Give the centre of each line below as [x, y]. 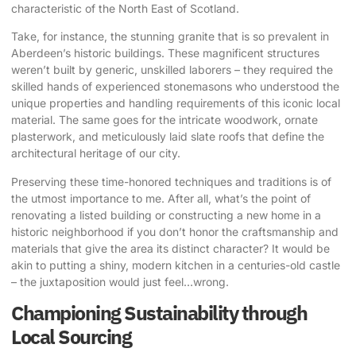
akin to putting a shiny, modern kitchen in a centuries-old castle [176, 265]
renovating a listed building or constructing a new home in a [166, 215]
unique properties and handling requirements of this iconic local [176, 103]
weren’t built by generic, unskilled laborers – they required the [172, 70]
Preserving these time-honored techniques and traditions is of [171, 181]
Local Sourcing [71, 337]
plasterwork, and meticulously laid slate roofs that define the [168, 137]
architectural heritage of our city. [96, 153]
